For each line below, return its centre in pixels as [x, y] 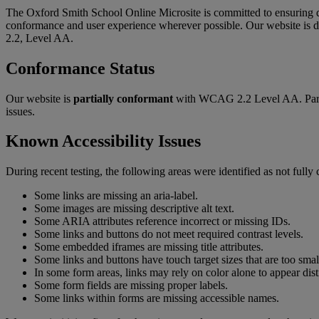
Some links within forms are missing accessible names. [157, 298]
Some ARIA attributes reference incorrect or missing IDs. [162, 221]
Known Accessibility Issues [103, 141]
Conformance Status [80, 68]
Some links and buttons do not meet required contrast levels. [169, 234]
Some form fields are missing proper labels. [131, 286]
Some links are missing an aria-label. [116, 196]
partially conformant [123, 98]
